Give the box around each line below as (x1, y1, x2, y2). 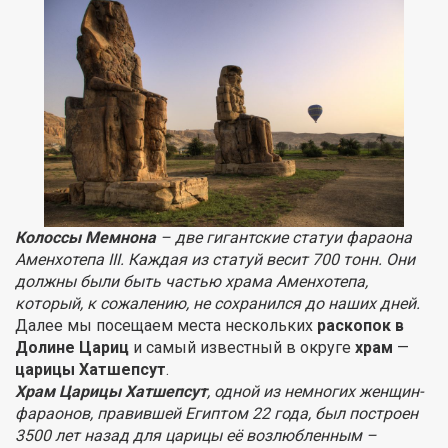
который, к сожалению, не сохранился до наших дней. (15, 294, 420, 314)
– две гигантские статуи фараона (156, 228, 412, 248)
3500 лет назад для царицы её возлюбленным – (15, 426, 377, 446)
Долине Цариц (15, 338, 133, 358)
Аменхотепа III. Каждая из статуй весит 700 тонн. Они (15, 250, 415, 270)
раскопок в (313, 316, 404, 336)
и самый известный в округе (133, 338, 355, 358)
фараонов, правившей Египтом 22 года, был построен (15, 404, 418, 424)
